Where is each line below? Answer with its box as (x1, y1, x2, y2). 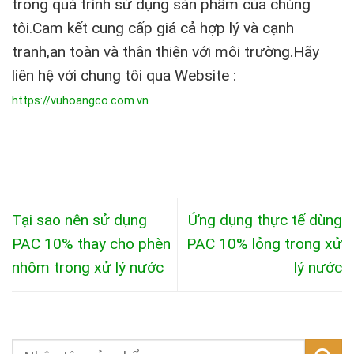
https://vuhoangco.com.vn (12, 94, 149, 108)
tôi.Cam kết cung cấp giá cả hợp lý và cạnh (12, 19, 294, 38)
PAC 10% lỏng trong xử (186, 235, 342, 254)
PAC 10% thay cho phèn (12, 235, 171, 254)
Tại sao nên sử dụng (12, 211, 147, 230)
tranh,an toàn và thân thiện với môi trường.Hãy (12, 43, 319, 62)
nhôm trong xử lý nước (12, 258, 164, 277)
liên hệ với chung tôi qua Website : (12, 66, 236, 85)
